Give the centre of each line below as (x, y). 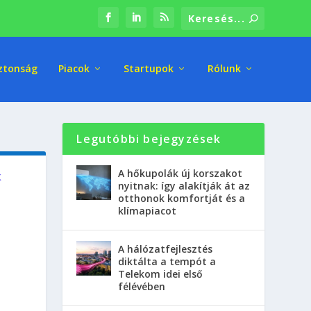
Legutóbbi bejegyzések (149, 139)
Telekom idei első (161, 274)
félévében (142, 287)
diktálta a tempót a (167, 262)
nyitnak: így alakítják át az (184, 186)
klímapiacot (148, 211)
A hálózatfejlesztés (166, 249)
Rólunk (224, 68)
